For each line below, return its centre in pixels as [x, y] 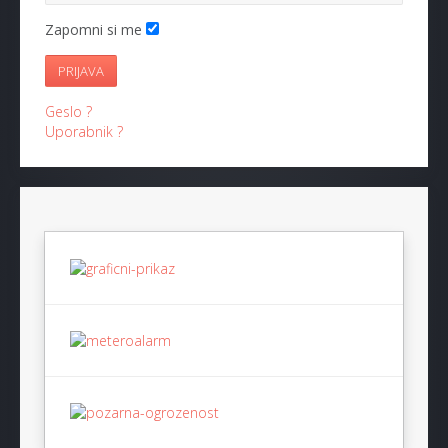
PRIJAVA [81, 71]
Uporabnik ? [84, 132]
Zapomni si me [93, 30]
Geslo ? [68, 112]
